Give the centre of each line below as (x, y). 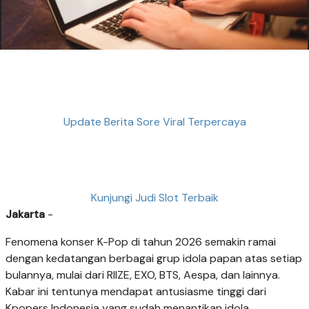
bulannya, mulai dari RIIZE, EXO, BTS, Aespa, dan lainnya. (143, 275)
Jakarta (25, 214)
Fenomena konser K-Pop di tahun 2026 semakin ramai (141, 241)
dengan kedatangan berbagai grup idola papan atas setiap (154, 258)
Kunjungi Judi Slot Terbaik (154, 197)
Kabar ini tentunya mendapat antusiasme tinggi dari (136, 291)
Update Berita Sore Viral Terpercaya (154, 122)
